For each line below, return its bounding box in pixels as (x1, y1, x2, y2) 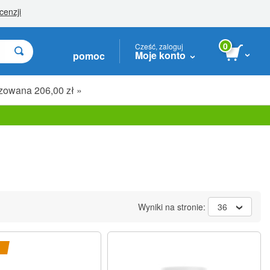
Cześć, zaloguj (135, 40, 183, 51)
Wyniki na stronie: (138, 201, 208, 213)
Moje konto (135, 48, 186, 62)
